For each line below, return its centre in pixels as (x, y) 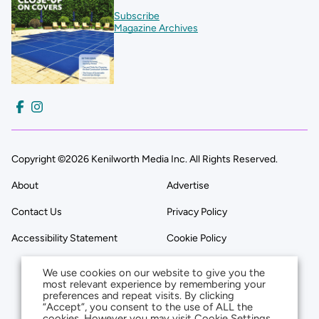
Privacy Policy (197, 212)
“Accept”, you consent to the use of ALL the (148, 307)
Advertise (188, 186)
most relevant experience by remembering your (154, 284)
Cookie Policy (197, 239)
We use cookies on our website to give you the (154, 273)
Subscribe (137, 16)
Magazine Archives (156, 28)
